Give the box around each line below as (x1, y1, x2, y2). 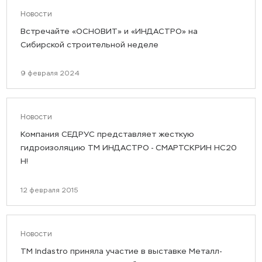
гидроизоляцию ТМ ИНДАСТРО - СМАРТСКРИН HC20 (20, 143, 237, 153)
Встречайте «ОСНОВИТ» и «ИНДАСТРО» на (20, 26, 198, 36)
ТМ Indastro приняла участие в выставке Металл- (20, 246, 222, 257)
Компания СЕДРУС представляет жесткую (20, 129, 194, 140)
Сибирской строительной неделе (20, 39, 158, 50)
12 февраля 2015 (20, 185, 78, 194)
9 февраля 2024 (20, 69, 80, 78)
